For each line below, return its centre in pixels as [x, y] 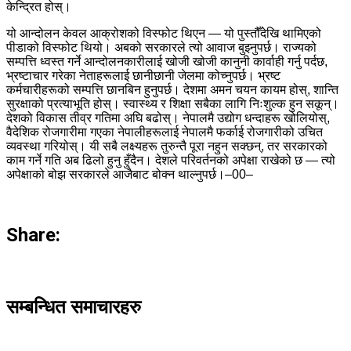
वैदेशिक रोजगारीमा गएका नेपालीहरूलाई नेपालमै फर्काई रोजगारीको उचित [165, 132]
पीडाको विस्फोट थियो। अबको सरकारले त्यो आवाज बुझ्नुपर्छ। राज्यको [161, 48]
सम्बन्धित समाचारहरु [74, 308]
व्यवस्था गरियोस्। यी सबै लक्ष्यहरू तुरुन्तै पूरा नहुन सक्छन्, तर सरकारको [167, 147]
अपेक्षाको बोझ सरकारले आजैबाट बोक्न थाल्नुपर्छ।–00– [130, 175]
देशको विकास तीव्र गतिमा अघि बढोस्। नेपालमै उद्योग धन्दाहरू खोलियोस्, [168, 118]
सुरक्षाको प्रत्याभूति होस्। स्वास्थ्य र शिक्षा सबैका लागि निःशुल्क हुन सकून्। [173, 104]
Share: [33, 235]
